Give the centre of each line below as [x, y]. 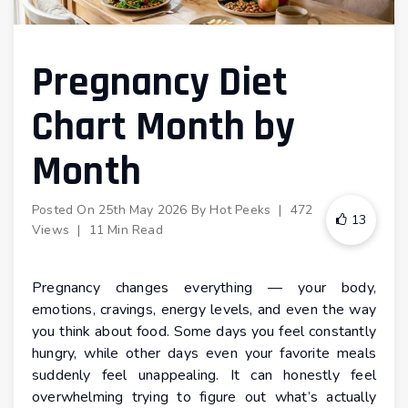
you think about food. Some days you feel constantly [204, 332]
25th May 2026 [143, 209]
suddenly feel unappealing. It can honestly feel [204, 376]
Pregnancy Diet [160, 83]
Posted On [65, 209]
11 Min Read [126, 229]
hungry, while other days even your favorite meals [204, 354]
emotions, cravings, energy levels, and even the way [204, 310]
